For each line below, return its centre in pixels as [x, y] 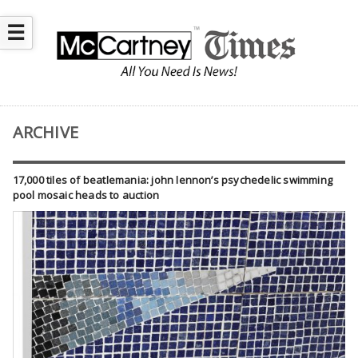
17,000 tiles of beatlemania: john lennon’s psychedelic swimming [172, 180]
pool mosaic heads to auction [86, 195]
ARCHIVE [46, 133]
